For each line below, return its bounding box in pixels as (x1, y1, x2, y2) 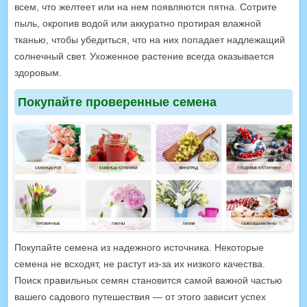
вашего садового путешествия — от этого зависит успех (14, 291, 266, 302)
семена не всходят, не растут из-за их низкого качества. (14, 258, 265, 269)
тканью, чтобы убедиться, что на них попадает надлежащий (14, 34, 285, 46)
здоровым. (14, 67, 62, 79)
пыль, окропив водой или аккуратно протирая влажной (14, 18, 261, 29)
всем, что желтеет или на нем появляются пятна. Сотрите (14, 1, 277, 13)
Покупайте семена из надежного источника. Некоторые (14, 241, 264, 253)
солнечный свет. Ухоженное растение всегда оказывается (14, 51, 274, 62)
